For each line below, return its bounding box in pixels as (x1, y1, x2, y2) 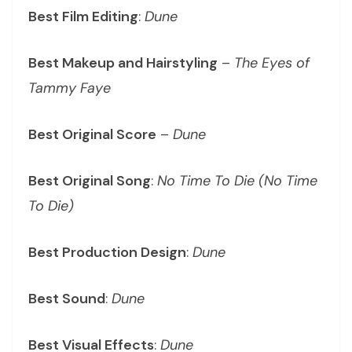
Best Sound (28, 289, 105, 308)
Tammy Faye (28, 79, 111, 97)
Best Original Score (28, 125, 156, 144)
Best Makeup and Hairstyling (28, 53, 218, 72)
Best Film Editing (28, 7, 138, 26)
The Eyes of (234, 53, 310, 72)
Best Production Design (28, 243, 186, 262)
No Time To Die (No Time (157, 171, 317, 190)
